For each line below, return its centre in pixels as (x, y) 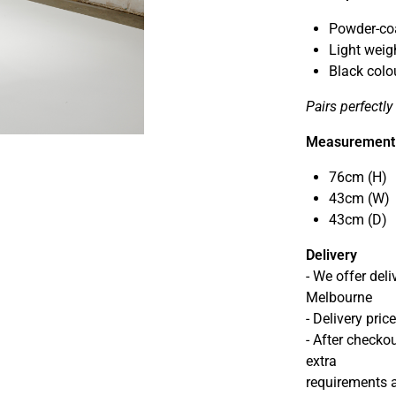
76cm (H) (358, 177)
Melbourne (339, 297)
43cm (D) (358, 220)
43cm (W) (359, 198)
